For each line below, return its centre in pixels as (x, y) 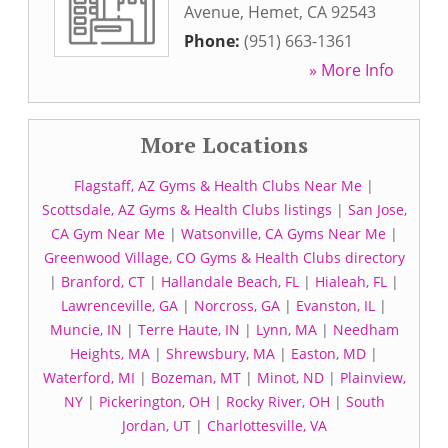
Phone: (214, 41)
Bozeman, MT (195, 377)
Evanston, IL (335, 305)
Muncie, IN (85, 329)
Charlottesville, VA (266, 425)
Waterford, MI (88, 377)
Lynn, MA (286, 329)
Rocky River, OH (277, 401)
